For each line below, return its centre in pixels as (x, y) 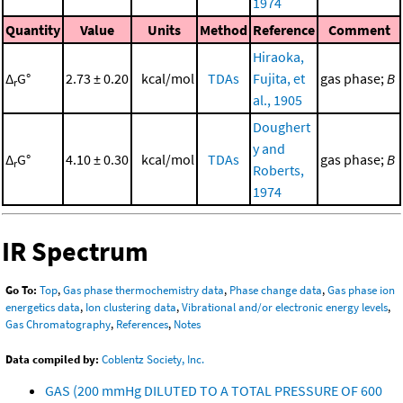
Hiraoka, (278, 57)
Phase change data (276, 290)
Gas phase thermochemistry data (143, 290)
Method (224, 30)
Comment (359, 30)
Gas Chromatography (58, 324)
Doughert (282, 127)
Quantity (33, 30)
